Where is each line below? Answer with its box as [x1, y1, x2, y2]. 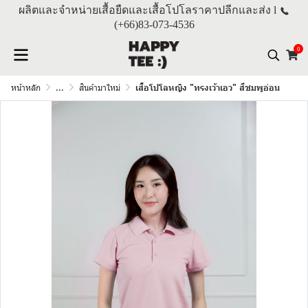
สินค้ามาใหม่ [79, 82, 120, 93]
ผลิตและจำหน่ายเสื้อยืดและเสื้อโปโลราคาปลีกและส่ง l [18, 4, 279, 16]
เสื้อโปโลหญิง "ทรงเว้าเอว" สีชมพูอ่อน [135, 82, 280, 93]
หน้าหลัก [11, 82, 41, 93]
